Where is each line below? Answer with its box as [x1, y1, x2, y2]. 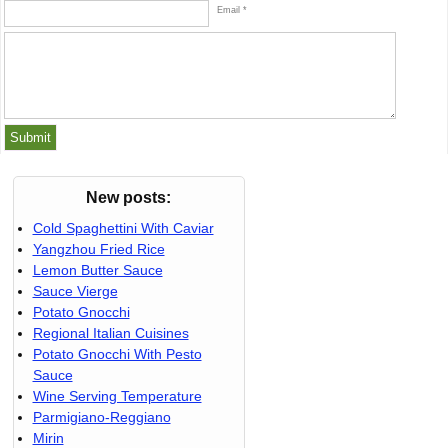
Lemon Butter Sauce [32, 262, 163, 279]
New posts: [86, 189, 171, 207]
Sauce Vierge [32, 283, 118, 300]
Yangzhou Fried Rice [32, 241, 165, 258]
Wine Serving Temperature [32, 388, 202, 405]
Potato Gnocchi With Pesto [32, 346, 202, 363]
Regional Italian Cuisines [32, 325, 189, 342]
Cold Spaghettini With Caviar [32, 220, 214, 237]
